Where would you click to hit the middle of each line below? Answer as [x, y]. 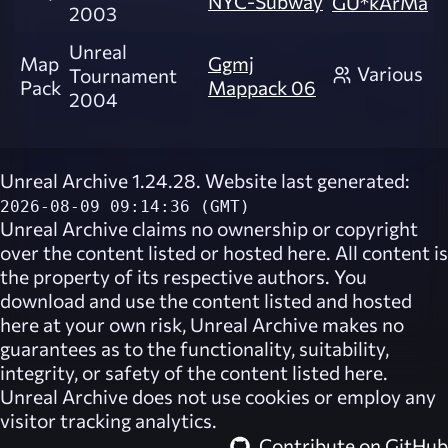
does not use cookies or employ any [282, 396]
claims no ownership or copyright [273, 228]
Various [390, 73]
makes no [361, 324]
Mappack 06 [262, 87]
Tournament [123, 75]
